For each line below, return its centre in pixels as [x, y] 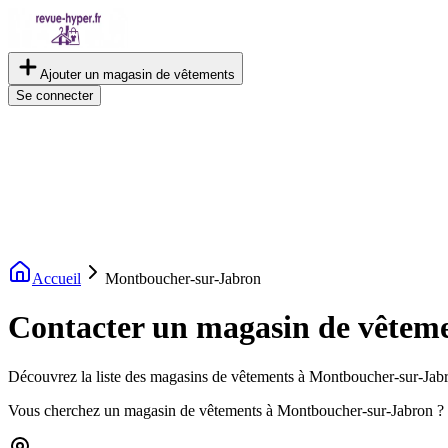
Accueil [56, 278]
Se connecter [54, 95]
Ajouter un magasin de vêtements [137, 74]
